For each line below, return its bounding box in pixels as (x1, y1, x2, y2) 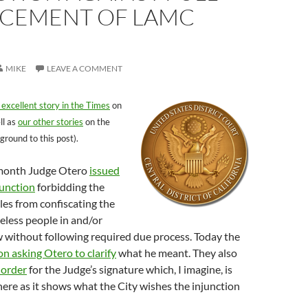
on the (83, 116, 110, 127)
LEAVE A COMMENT (47, 63, 122, 74)
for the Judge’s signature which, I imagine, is (27, 263, 232, 276)
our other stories (18, 116, 83, 127)
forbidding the (35, 180, 104, 193)
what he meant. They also (116, 246, 237, 259)
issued (89, 164, 120, 177)
